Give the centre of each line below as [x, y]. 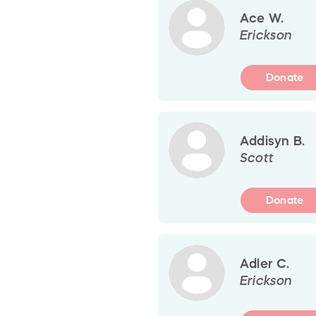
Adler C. [265, 263]
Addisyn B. [273, 141]
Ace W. [262, 18]
